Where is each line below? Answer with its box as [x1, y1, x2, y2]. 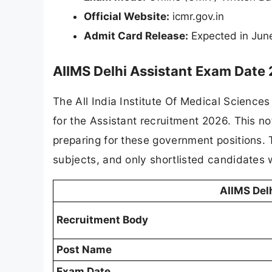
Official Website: [84, 10, 169, 23]
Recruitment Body [56, 214, 148, 226]
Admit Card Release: [84, 30, 188, 42]
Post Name [56, 243, 112, 256]
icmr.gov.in [169, 10, 224, 23]
